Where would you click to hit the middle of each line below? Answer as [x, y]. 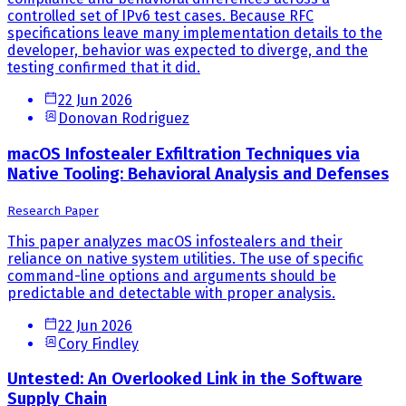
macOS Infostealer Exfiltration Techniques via [184, 154]
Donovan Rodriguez [124, 119]
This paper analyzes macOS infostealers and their [175, 241]
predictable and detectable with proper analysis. [171, 293]
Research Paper [53, 211]
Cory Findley [98, 343]
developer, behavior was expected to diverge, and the [188, 51]
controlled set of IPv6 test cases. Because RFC [160, 16]
